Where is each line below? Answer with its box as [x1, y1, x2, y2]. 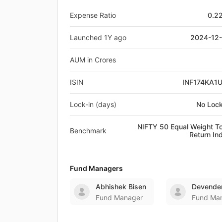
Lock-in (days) [70, 100, 116, 109]
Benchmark [70, 126, 107, 135]
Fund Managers [70, 164, 123, 172]
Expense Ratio [70, 10, 116, 19]
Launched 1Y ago [70, 33, 126, 42]
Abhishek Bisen [96, 182, 146, 191]
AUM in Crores [70, 55, 116, 64]
